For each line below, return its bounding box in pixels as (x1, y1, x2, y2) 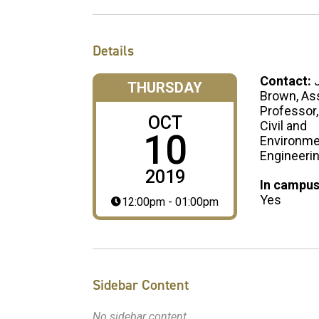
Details (93, 41, 134, 60)
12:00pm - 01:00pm (122, 194, 219, 209)
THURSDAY (127, 78, 202, 96)
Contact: (260, 73, 314, 88)
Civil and (260, 117, 307, 133)
